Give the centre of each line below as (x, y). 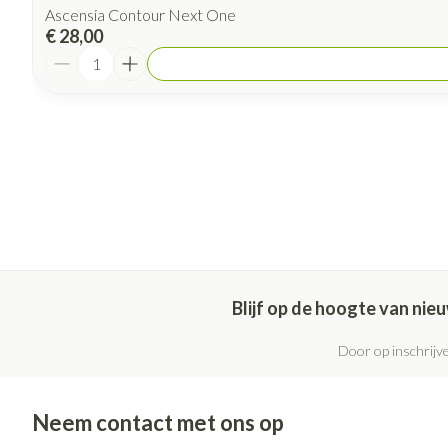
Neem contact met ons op (158, 422)
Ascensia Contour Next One (140, 14)
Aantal (68, 55)
